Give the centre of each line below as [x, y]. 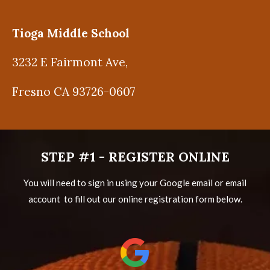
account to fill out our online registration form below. [135, 199]
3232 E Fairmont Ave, [71, 62]
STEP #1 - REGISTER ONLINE [135, 156]
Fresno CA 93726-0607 [74, 91]
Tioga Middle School [72, 33]
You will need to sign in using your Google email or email [135, 182]
